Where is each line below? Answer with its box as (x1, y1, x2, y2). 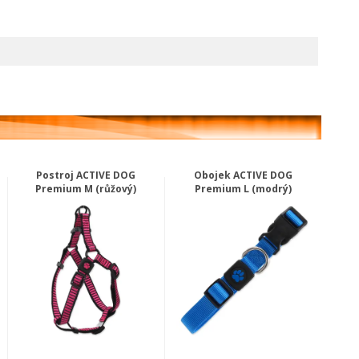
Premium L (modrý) (195, 181, 292, 196)
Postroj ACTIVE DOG (35, 167, 135, 182)
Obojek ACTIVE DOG (194, 167, 293, 182)
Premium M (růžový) (34, 181, 136, 196)
